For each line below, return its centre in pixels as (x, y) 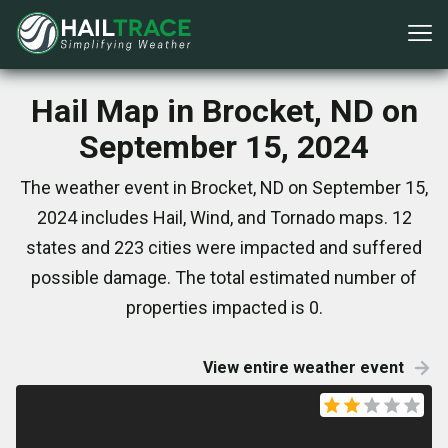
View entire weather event (303, 367)
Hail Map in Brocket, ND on (224, 111)
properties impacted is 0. (224, 307)
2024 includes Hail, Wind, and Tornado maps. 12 (224, 217)
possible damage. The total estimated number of (224, 277)
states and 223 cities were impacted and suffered (224, 247)
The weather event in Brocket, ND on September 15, (224, 187)
